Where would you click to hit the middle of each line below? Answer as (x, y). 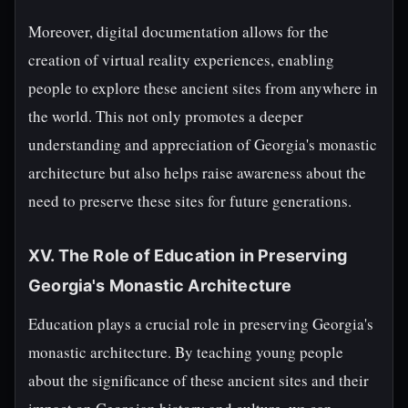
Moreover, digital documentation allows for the (178, 31)
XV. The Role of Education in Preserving (188, 255)
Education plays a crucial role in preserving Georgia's (201, 324)
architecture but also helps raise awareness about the (197, 173)
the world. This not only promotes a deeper (166, 116)
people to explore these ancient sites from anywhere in (203, 88)
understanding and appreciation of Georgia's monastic (203, 144)
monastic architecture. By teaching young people (186, 352)
